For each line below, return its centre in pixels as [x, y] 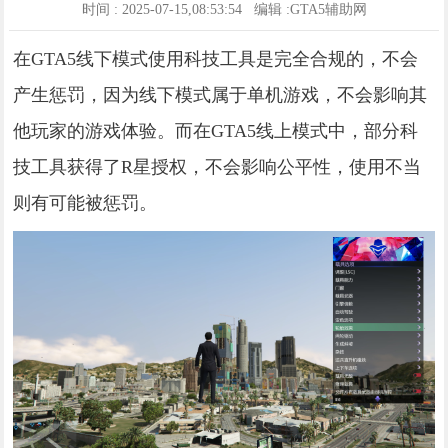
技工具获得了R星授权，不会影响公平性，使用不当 [217, 166]
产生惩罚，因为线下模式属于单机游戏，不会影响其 [220, 94]
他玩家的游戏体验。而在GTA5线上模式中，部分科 [216, 130]
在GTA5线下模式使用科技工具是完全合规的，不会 [216, 58]
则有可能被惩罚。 [85, 202]
